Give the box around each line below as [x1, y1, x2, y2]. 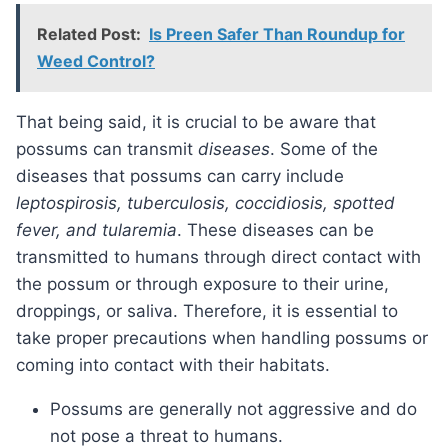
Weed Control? [37, 51, 155, 72]
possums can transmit [16, 139, 198, 160]
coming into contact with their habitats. [16, 355, 330, 376]
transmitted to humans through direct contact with [16, 247, 421, 268]
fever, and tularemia [16, 220, 177, 241]
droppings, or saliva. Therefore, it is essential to [16, 301, 398, 322]
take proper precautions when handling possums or [16, 328, 428, 349]
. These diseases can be [177, 220, 374, 241]
